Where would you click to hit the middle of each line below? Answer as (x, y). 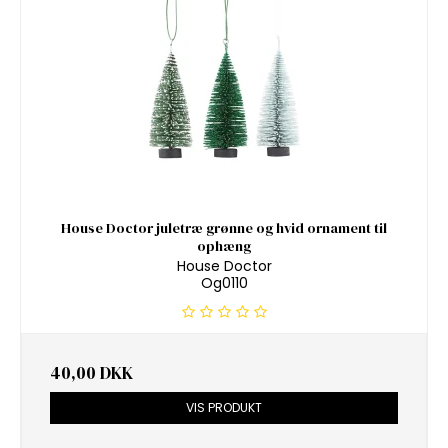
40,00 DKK (91, 373)
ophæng (224, 245)
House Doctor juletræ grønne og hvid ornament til (224, 227)
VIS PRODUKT (224, 408)
